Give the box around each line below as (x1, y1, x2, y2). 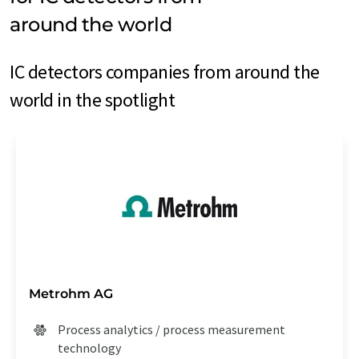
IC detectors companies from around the (10, 58, 320, 84)
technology (58, 339, 121, 356)
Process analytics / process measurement (58, 321, 285, 337)
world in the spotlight (10, 87, 175, 112)
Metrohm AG (29, 285, 113, 301)
